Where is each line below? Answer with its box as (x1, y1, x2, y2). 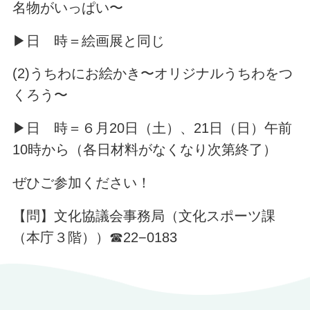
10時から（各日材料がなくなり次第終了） (12, 142, 277, 158)
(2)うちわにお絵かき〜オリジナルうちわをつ (12, 66, 293, 82)
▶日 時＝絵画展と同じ (12, 33, 165, 48)
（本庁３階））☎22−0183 (12, 229, 177, 245)
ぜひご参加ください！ (12, 175, 151, 191)
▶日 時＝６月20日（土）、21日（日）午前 (12, 120, 292, 136)
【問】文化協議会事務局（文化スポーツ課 (12, 208, 275, 224)
